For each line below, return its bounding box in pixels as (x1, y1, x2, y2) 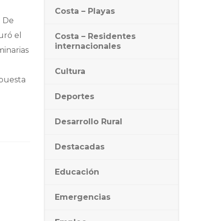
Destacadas (55, 142, 105, 151)
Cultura (55, 67, 85, 76)
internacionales (55, 41, 121, 51)
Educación (55, 167, 99, 177)
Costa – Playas (55, 6, 115, 16)
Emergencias (55, 192, 110, 202)
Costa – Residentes (55, 32, 136, 41)
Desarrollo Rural (55, 117, 122, 126)
